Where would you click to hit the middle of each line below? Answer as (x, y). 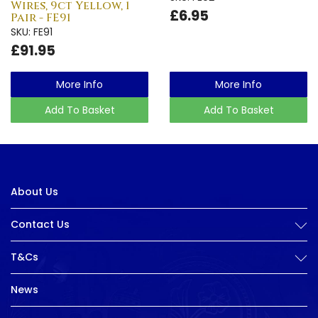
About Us (34, 192)
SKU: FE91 (32, 32)
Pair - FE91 (41, 17)
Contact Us (40, 224)
